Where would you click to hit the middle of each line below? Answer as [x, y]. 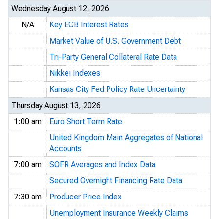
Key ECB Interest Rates [89, 25]
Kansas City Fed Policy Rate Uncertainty [117, 89]
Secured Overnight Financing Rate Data [116, 181]
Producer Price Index [86, 197]
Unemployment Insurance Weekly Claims [119, 213]
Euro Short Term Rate [86, 121]
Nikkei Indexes [75, 73]
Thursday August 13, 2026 [56, 105]
